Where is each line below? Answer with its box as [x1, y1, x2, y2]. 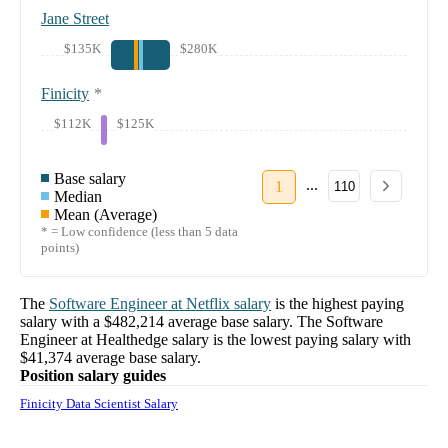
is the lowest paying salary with [213, 331, 411, 349]
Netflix [186, 295, 230, 313]
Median [54, 188, 102, 206]
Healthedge [96, 331, 168, 349]
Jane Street [41, 10, 109, 28]
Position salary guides [20, 367, 166, 385]
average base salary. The [164, 313, 322, 331]
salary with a [20, 313, 104, 331]
